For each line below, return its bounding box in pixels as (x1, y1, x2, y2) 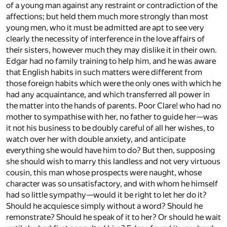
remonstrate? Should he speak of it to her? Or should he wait (6, 212, 221, 222)
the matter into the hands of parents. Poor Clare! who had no (6, 100, 221, 110)
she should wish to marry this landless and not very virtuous (6, 156, 220, 166)
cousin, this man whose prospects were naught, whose (6, 167, 202, 177)
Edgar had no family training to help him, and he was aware (6, 56, 216, 66)
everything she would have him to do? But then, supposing (6, 145, 215, 155)
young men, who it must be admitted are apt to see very (6, 22, 204, 32)
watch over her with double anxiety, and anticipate (6, 134, 185, 144)
